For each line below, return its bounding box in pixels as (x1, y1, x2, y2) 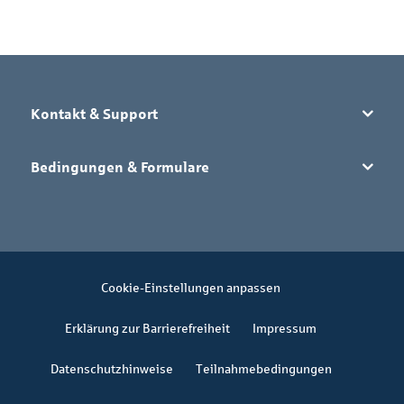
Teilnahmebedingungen (195, 361, 332, 376)
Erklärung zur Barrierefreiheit (65, 320, 230, 335)
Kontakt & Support (31, 105, 158, 122)
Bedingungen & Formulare (31, 158, 209, 175)
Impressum (252, 320, 317, 335)
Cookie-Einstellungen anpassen (101, 280, 280, 295)
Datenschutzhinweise (50, 361, 173, 376)
